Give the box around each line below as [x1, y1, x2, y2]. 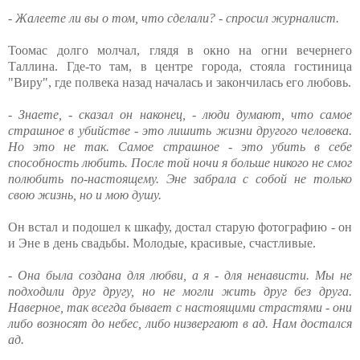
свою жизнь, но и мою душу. [8, 188, 162, 202]
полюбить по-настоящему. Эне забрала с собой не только [8, 172, 352, 186]
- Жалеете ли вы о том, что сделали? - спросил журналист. [8, 11, 339, 26]
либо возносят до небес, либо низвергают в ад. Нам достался [8, 317, 352, 331]
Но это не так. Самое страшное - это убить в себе [8, 140, 352, 154]
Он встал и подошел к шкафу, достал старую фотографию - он [8, 220, 352, 235]
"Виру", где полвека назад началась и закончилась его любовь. [8, 76, 351, 90]
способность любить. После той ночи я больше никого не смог [8, 156, 352, 170]
